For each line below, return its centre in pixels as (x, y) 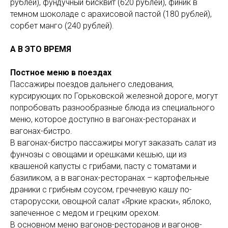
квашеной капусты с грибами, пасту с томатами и (103, 166)
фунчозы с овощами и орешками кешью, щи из (98, 154)
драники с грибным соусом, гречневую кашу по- (101, 189)
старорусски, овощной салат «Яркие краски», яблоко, (111, 201)
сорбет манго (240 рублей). (62, 25)
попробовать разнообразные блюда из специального (112, 107)
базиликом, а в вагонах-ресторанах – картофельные (110, 178)
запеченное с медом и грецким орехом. (85, 213)
